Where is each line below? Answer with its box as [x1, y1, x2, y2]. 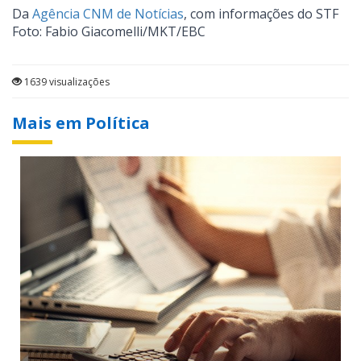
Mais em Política [12, 112, 150, 135]
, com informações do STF [184, 5, 338, 23]
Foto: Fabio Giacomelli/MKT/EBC [12, 23, 205, 41]
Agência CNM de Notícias [29, 5, 184, 23]
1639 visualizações [22, 75, 110, 89]
